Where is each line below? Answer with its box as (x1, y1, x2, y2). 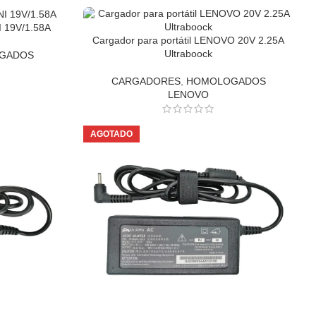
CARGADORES (111, 75, 181, 87)
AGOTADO (90, 129, 133, 139)
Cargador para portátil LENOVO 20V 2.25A (92, 35, 285, 46)
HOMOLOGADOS (186, 75, 266, 87)
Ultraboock (164, 48, 213, 59)
